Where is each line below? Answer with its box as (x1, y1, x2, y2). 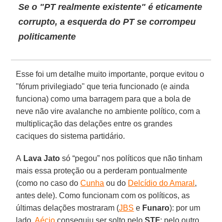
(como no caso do (16, 178, 81, 187)
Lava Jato (21, 154, 60, 163)
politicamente (18, 31, 76, 42)
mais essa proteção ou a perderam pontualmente (16, 166, 188, 175)
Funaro (142, 203, 170, 212)
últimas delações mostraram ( (16, 203, 119, 212)
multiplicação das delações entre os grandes (16, 119, 173, 128)
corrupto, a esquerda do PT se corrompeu (18, 16, 196, 27)
